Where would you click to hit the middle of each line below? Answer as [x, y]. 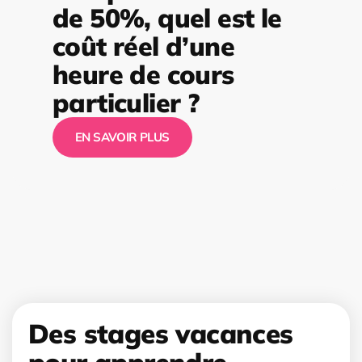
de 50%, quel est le [167, 18]
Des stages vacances [161, 334]
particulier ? [126, 103]
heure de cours [143, 75]
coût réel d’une [143, 46]
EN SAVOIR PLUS [122, 137]
